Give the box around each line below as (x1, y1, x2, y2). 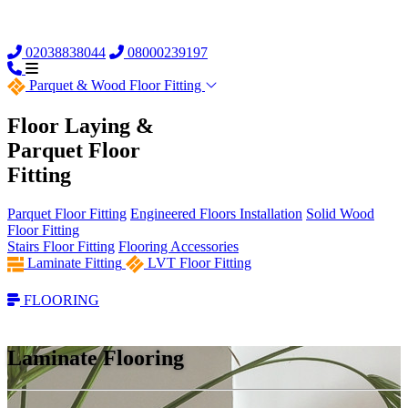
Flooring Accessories (118, 239, 239, 255)
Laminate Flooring (7, 346, 184, 371)
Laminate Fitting (27, 255, 122, 271)
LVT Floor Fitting (148, 255, 251, 271)
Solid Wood (306, 206, 374, 222)
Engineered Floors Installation (130, 206, 302, 222)
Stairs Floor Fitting (7, 239, 115, 255)
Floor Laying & (7, 114, 154, 138)
